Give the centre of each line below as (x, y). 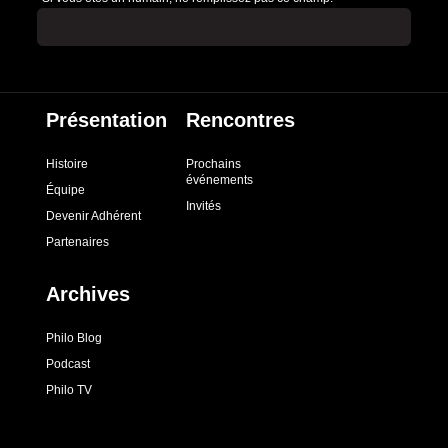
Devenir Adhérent (93, 215)
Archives (88, 293)
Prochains (213, 163)
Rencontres (240, 119)
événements (219, 179)
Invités (203, 205)
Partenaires (77, 241)
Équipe (65, 189)
